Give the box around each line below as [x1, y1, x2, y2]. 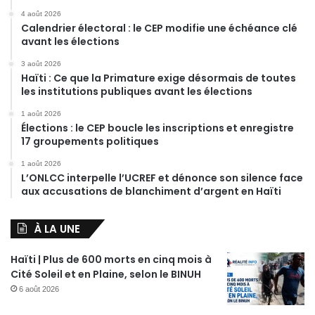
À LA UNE [34, 221, 80, 237]
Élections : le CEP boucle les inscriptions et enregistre [21, 121, 294, 136]
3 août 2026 [21, 60, 61, 68]
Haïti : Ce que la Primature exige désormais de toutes [21, 71, 296, 86]
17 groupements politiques [21, 134, 159, 149]
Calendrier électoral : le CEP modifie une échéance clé [21, 21, 297, 36]
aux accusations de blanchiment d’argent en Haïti [21, 184, 281, 199]
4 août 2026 [21, 10, 61, 18]
